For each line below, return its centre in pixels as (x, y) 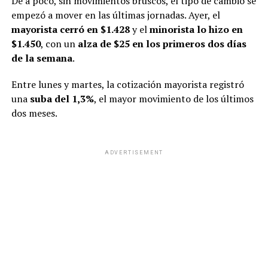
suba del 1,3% (62, 98)
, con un (59, 43)
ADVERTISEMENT (134, 152)
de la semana (42, 58)
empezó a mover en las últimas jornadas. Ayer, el (115, 15)
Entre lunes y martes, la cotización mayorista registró (127, 84)
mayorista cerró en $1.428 (70, 29)
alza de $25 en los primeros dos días (162, 43)
